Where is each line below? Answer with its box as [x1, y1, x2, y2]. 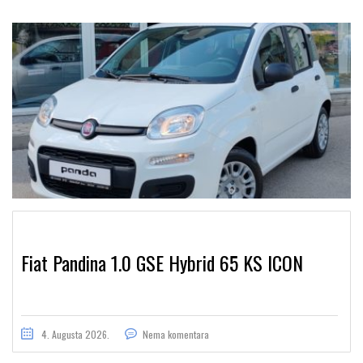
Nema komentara [143, 327, 209, 341]
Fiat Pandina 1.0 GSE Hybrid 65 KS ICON [21, 247, 303, 277]
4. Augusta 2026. [41, 327, 109, 341]
